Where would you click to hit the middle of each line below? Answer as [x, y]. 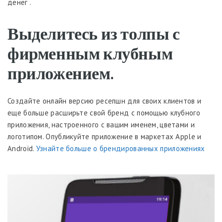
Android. [22, 148]
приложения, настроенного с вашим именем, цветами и [101, 125]
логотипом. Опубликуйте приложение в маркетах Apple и [105, 137]
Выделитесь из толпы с [94, 33]
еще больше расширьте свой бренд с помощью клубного [104, 113]
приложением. [60, 73]
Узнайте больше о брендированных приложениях [120, 148]
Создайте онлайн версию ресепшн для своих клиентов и [105, 101]
